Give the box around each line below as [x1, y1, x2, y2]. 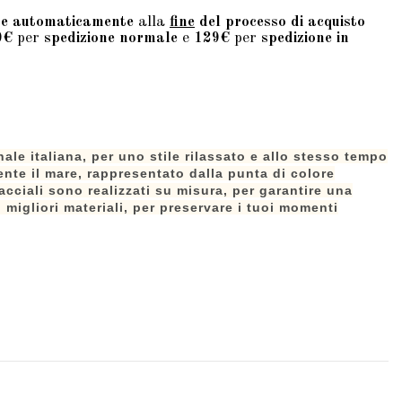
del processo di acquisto [195, 13, 365, 30]
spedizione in [261, 30, 349, 46]
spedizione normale [44, 30, 178, 46]
